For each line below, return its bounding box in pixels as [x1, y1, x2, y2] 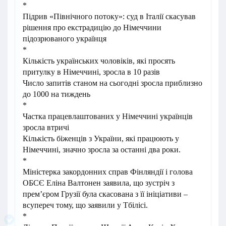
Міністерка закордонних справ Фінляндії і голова [23, 167, 193, 176]
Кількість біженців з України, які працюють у [23, 134, 179, 143]
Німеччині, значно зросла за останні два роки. [23, 145, 181, 154]
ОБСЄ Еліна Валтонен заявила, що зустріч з [23, 179, 175, 187]
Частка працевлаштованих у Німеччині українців [23, 112, 193, 121]
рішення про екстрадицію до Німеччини [23, 23, 161, 32]
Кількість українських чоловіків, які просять [23, 56, 175, 65]
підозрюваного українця [23, 34, 106, 43]
